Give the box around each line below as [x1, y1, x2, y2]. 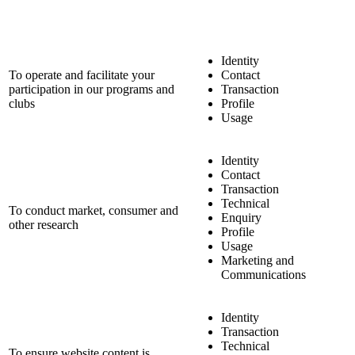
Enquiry [221, 210, 261, 224]
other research [9, 217, 78, 231]
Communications [221, 267, 306, 281]
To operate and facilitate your [9, 67, 155, 82]
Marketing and [221, 253, 294, 267]
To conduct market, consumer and [9, 203, 178, 217]
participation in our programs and [9, 82, 174, 96]
